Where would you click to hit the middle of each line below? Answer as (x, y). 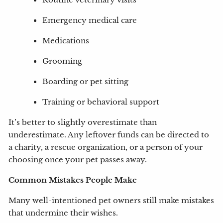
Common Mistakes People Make (73, 180)
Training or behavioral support (101, 102)
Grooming (62, 61)
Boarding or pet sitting (86, 82)
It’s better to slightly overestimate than (83, 123)
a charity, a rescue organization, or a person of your (106, 148)
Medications (66, 41)
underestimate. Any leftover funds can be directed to (109, 135)
